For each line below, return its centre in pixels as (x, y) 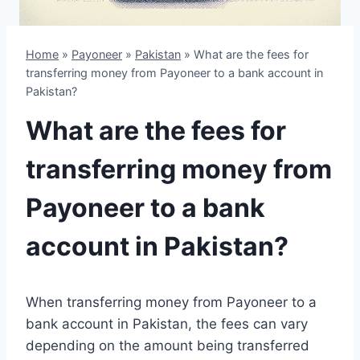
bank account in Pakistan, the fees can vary (167, 324)
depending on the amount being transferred (168, 346)
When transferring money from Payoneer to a (171, 303)
